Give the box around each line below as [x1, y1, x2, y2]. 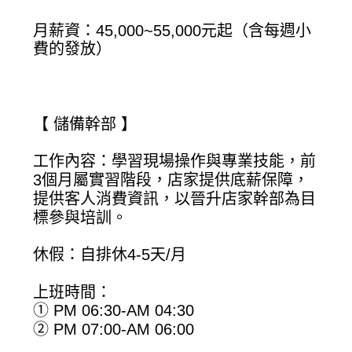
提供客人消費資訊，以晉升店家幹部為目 [33, 189, 317, 207]
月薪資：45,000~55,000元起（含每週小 [33, 21, 312, 39]
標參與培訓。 [33, 208, 128, 226]
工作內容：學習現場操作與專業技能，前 [33, 152, 317, 170]
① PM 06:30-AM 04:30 [33, 302, 195, 320]
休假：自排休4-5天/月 [33, 245, 187, 263]
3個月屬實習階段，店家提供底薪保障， [33, 170, 310, 189]
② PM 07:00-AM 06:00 [33, 321, 195, 339]
